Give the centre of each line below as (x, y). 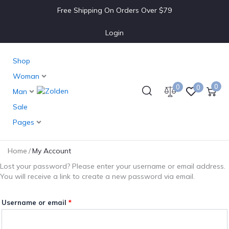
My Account (52, 151)
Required (87, 6)
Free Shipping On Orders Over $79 (114, 10)
